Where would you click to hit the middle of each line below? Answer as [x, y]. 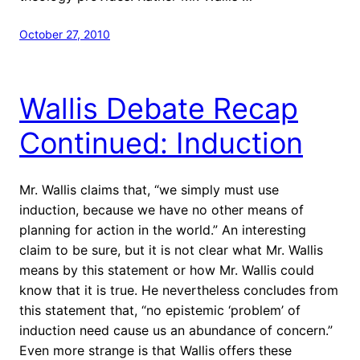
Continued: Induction [161, 143]
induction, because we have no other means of [162, 209]
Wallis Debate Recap [159, 108]
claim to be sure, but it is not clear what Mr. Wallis [171, 250]
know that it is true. [78, 290]
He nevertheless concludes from [240, 290]
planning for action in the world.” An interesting [163, 229]
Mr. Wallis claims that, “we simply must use [149, 189]
